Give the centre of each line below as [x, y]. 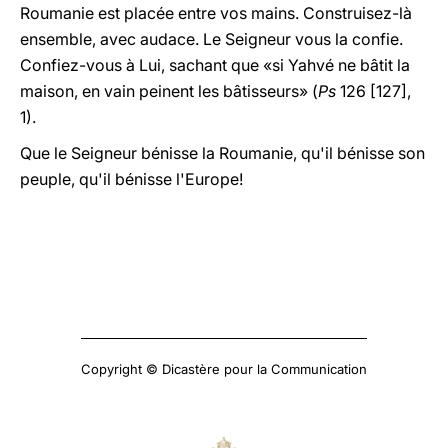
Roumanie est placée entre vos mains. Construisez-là [216, 13]
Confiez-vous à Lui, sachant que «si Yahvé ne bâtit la [215, 65]
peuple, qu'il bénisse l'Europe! [131, 179]
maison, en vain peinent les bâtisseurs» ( [169, 91]
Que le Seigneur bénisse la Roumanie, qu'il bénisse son [222, 153]
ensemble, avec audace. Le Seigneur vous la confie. [211, 39]
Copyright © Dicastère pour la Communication [224, 369]
